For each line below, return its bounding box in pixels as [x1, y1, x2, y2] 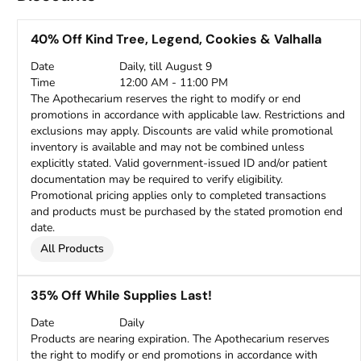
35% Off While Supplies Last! [31, 287, 213, 304]
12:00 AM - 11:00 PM [119, 75, 229, 90]
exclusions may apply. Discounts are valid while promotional [31, 123, 334, 139]
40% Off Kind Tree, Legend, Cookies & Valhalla [31, 31, 322, 48]
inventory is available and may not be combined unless [31, 139, 305, 155]
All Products [40, 241, 105, 256]
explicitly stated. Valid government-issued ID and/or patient [31, 156, 328, 171]
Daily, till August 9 [119, 59, 213, 74]
